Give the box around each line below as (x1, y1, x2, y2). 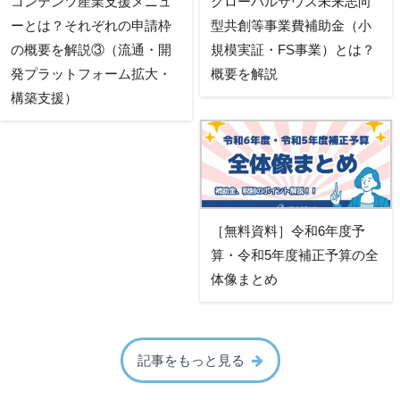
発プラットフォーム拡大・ (11, 66, 171, 82)
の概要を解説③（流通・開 (11, 42, 171, 58)
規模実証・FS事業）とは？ (210, 42, 375, 58)
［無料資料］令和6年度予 (210, 222, 365, 238)
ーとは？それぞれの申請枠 (11, 18, 171, 34)
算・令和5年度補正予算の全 (210, 246, 379, 262)
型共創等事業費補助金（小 (210, 18, 371, 34)
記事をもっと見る (137, 352, 245, 368)
